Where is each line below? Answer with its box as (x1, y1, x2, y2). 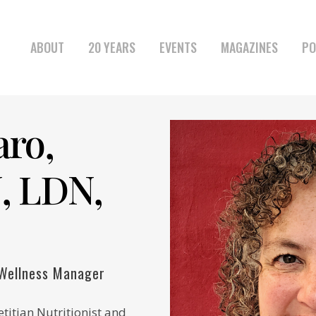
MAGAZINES (221, 38, 278, 56)
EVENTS (159, 38, 197, 56)
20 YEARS (88, 38, 135, 56)
